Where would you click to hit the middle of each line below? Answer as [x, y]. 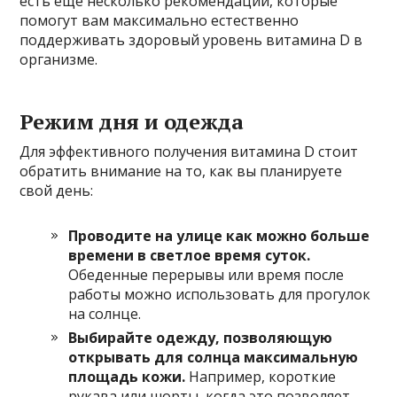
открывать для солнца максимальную [214, 357]
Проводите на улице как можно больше [219, 235]
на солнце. [105, 313]
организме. [59, 59]
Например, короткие [261, 376]
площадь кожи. [127, 376]
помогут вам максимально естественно [160, 20]
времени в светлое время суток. [190, 255]
